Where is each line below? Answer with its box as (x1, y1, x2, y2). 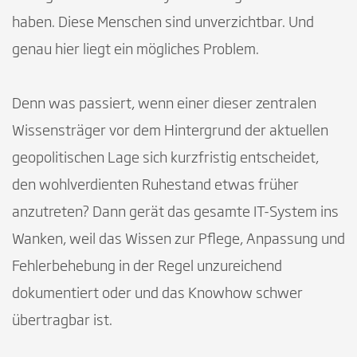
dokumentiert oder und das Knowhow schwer (12, 286, 303, 301)
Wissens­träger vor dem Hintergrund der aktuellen (12, 124, 328, 139)
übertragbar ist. (12, 313, 112, 328)
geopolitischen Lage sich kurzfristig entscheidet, (12, 151, 319, 166)
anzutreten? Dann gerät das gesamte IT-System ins (12, 205, 339, 220)
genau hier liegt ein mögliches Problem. (12, 42, 259, 57)
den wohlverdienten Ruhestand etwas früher (12, 178, 299, 193)
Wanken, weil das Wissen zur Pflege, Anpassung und (12, 232, 345, 247)
